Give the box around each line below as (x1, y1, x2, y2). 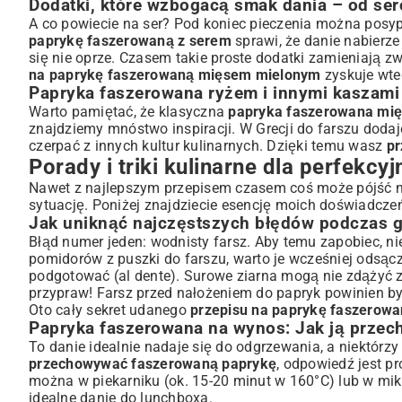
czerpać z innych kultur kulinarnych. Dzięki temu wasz (29, 136, 387, 154)
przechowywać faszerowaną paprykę (29, 354, 276, 372)
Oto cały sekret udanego (29, 301, 190, 319)
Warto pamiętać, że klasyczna (29, 102, 229, 120)
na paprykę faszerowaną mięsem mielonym (29, 66, 321, 83)
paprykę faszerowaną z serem (29, 31, 232, 49)
